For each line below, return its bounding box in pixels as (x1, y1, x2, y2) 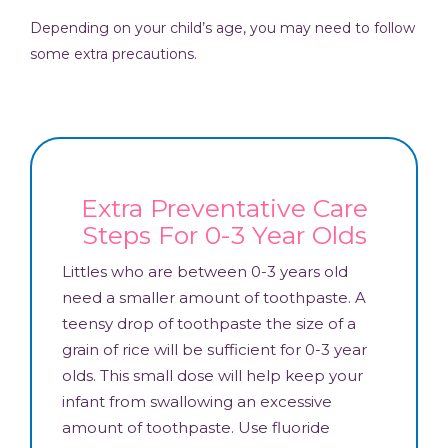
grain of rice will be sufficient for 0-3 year (62, 339, 367, 359)
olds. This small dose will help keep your (62, 365, 363, 385)
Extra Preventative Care (80, 192, 368, 223)
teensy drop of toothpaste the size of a (62, 313, 356, 333)
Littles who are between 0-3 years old (62, 261, 348, 281)
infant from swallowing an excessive (62, 391, 332, 411)
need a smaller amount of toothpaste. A (62, 287, 366, 307)
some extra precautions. (30, 44, 197, 63)
